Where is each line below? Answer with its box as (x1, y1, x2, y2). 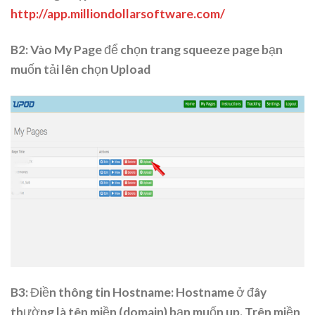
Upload (110, 61, 150, 77)
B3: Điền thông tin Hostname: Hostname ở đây (11, 285, 266, 300)
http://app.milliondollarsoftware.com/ (11, 6, 225, 21)
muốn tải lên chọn (11, 61, 110, 77)
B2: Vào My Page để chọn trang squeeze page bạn (11, 41, 283, 57)
